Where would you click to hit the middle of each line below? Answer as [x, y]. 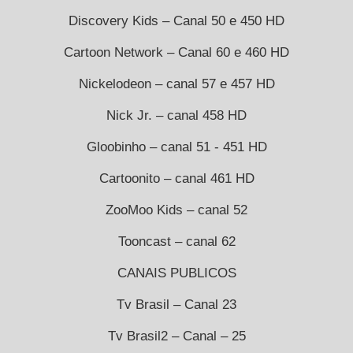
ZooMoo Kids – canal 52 [176, 210]
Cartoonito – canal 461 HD [176, 178]
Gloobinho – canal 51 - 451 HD [176, 147]
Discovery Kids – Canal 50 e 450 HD [176, 20]
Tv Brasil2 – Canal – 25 [176, 336]
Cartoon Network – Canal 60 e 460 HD [176, 52]
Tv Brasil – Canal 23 [176, 304]
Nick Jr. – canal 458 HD [176, 115]
